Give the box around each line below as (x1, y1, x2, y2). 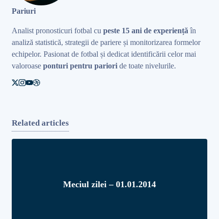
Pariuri (12, 6, 36, 15)
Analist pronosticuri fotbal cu (12, 26, 103, 35)
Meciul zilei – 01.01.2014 (63, 179, 156, 189)
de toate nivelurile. (117, 61, 176, 70)
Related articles (12, 118, 69, 128)
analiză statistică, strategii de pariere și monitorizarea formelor (12, 38, 200, 46)
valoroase (12, 61, 43, 70)
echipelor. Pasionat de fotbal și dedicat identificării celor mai (12, 49, 196, 58)
